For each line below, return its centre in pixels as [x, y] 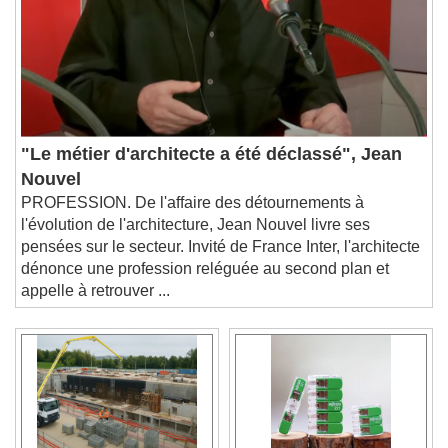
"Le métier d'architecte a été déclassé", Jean [211, 168]
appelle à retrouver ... [95, 305]
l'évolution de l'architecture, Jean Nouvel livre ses [195, 239]
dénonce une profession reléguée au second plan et [205, 283]
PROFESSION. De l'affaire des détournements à [192, 217]
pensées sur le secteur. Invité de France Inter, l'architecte [220, 261]
